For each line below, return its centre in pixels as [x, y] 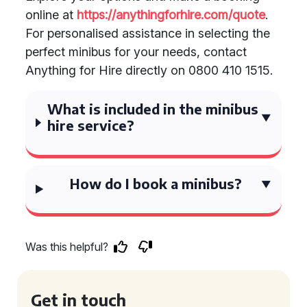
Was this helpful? [67, 247]
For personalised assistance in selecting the [148, 33]
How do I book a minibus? [156, 183]
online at [51, 15]
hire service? [91, 125]
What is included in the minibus [153, 109]
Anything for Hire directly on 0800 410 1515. [149, 70]
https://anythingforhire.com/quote [171, 15]
